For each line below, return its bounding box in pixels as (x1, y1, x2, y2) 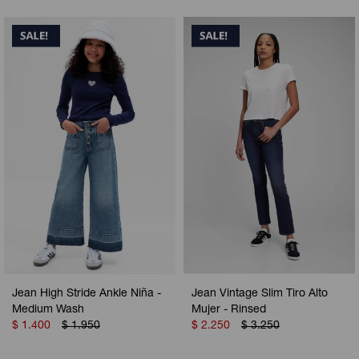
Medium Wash (12, 305, 84, 317)
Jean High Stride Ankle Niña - (12, 288, 161, 301)
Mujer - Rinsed (192, 305, 266, 317)
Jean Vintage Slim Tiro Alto (192, 288, 328, 301)
